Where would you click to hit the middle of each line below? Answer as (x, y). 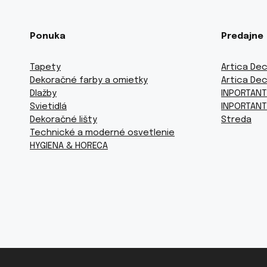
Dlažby (43, 93)
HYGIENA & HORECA (69, 146)
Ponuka (48, 36)
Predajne (242, 36)
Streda (236, 119)
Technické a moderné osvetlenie (102, 133)
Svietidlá (48, 106)
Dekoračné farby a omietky (89, 80)
